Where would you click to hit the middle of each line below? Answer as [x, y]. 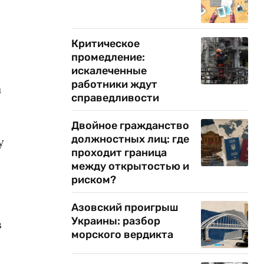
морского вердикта [122, 235]
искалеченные [109, 71]
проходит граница [119, 153]
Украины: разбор [116, 221]
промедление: [108, 57]
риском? [94, 180]
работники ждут [114, 84]
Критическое [105, 44]
